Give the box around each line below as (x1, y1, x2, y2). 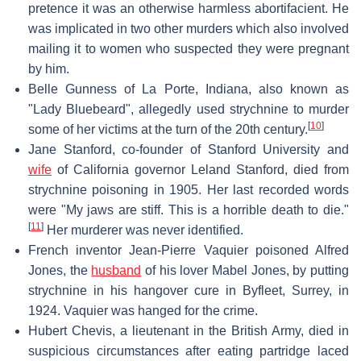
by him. (28, 61, 69, 76)
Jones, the (28, 263, 92, 277)
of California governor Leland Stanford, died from (52, 162, 349, 176)
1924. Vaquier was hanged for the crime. (28, 303, 258, 317)
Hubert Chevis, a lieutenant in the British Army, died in (28, 323, 349, 338)
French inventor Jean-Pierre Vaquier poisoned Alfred (28, 243, 349, 257)
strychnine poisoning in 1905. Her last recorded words (28, 182, 349, 197)
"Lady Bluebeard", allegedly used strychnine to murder (28, 102, 349, 116)
